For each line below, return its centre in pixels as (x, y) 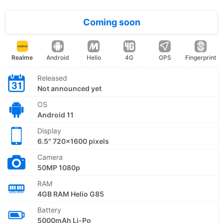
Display (49, 130)
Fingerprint (201, 57)
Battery (49, 210)
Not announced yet (69, 88)
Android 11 (56, 114)
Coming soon (111, 22)
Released (52, 78)
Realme (22, 57)
